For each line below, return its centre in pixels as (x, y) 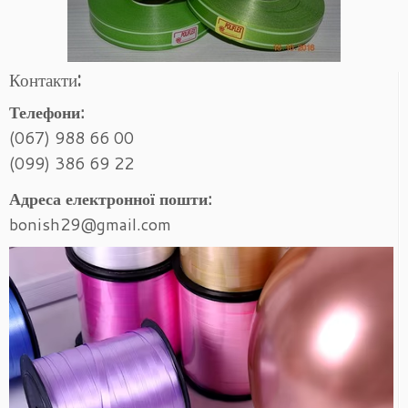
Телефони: (47, 112)
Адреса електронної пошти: (111, 199)
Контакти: (45, 80)
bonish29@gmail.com (90, 224)
